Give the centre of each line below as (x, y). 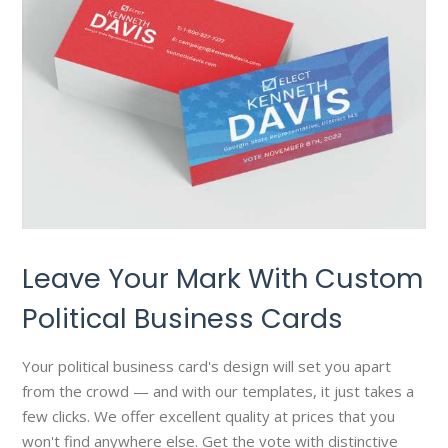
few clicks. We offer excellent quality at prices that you (209, 416)
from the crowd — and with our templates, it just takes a (218, 391)
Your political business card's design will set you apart (207, 366)
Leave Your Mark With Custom (223, 279)
